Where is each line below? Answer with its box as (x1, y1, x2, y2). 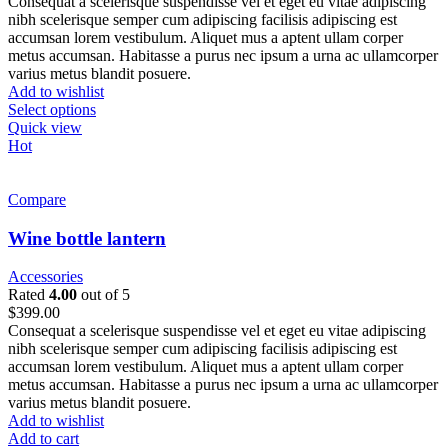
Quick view (8, 118, 82, 136)
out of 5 (77, 286, 130, 304)
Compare (8, 190, 66, 208)
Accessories (8, 268, 83, 286)
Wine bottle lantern (8, 227, 166, 249)
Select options (8, 100, 96, 118)
